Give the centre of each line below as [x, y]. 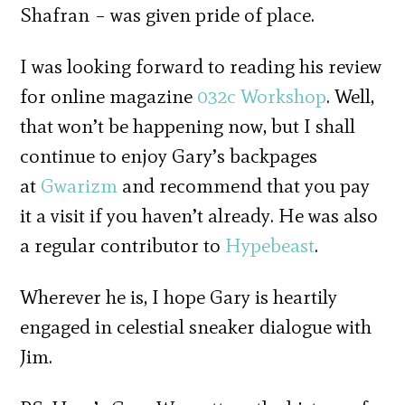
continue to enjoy [96, 156]
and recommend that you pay [244, 186]
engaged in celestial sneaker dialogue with [196, 327]
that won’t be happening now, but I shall [188, 127]
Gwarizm [80, 186]
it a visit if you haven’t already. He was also [199, 216]
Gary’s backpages [245, 156]
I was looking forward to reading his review [201, 67]
